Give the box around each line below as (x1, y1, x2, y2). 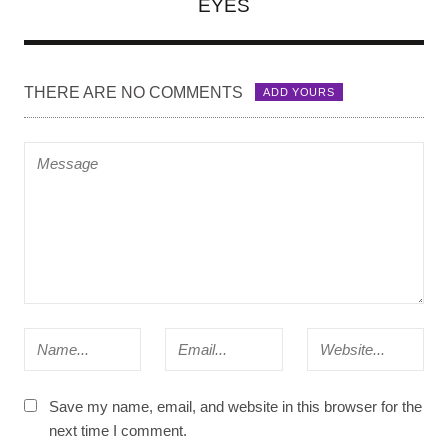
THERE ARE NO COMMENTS (24, 83, 243, 101)
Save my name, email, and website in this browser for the (48, 397, 422, 415)
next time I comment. (48, 421, 187, 439)
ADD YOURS (263, 86, 335, 99)
